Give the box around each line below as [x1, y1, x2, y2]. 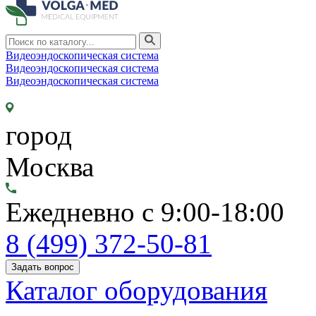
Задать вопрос [11, 262, 74, 272]
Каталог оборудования [6, 275, 267, 305]
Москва [6, 152, 94, 182]
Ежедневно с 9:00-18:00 [6, 197, 284, 227]
